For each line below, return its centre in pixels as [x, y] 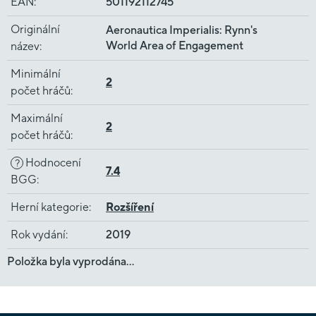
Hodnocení [52, 163]
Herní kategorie [50, 207]
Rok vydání [38, 235]
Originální [35, 29]
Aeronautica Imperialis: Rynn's [182, 30]
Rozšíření [130, 207]
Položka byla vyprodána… [71, 261]
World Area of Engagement [175, 45]
